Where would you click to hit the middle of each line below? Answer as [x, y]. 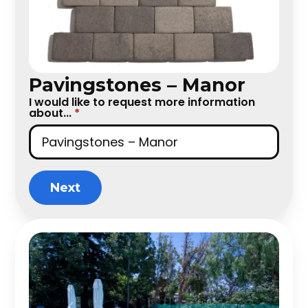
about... [51, 113]
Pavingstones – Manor [137, 85]
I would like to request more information [142, 102]
